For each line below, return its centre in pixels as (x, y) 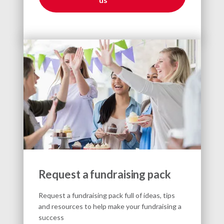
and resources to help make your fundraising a (110, 206)
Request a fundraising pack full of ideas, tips (106, 195)
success (51, 217)
